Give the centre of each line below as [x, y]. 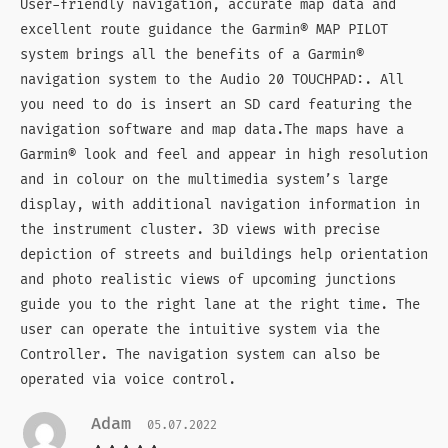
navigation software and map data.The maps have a [212, 130]
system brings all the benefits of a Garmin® [192, 55]
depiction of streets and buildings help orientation [224, 255]
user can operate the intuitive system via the [200, 330]
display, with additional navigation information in [220, 205]
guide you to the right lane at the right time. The [220, 305]
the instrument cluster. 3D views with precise [200, 230]
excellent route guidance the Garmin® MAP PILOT [204, 30]
